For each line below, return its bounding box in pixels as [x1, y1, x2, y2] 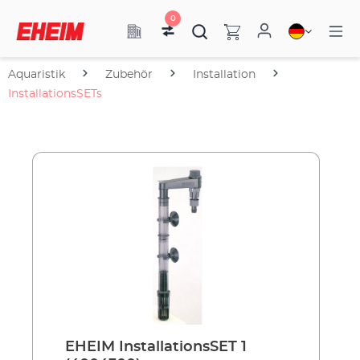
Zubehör [105, 69, 153, 80]
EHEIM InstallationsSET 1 [65, 340, 247, 354]
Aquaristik [8, 69, 65, 80]
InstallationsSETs [8, 88, 102, 100]
